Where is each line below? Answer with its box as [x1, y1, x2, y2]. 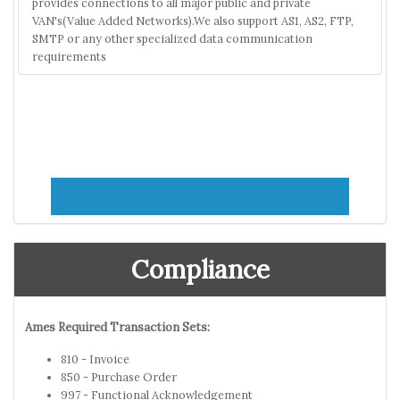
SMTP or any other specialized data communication [32, 30, 312, 46]
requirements [32, 48, 106, 63]
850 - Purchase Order [61, 369, 177, 384]
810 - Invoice [61, 351, 129, 366]
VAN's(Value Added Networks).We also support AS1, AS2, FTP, [32, 12, 354, 28]
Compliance [130, 253, 270, 286]
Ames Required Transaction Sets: [25, 319, 210, 335]
